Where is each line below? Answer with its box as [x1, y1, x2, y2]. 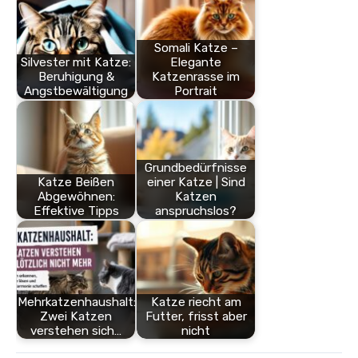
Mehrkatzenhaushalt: [18, 295, 137, 310]
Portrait [174, 84, 217, 99]
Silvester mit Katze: [21, 55, 131, 70]
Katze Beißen [38, 175, 114, 190]
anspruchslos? [155, 204, 237, 219]
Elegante [170, 55, 221, 70]
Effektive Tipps [33, 204, 119, 219]
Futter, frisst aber [145, 309, 247, 324]
